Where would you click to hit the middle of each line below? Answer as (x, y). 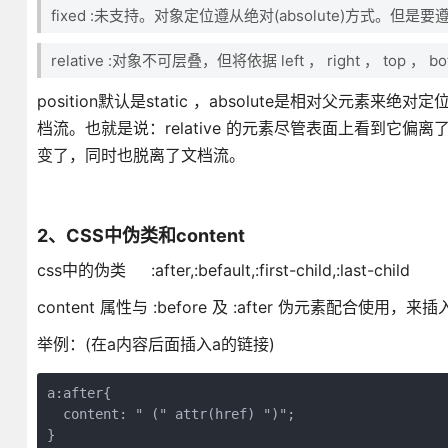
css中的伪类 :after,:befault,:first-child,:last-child (223, 270)
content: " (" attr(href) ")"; (170, 414)
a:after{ (78, 393)
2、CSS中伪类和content (140, 235)
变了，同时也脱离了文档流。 (143, 155)
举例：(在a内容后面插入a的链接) (155, 344)
